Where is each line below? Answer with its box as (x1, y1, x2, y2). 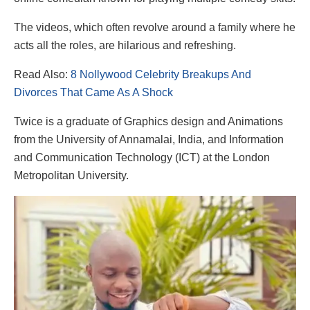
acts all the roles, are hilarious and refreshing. (14, 39, 236, 51)
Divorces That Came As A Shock (14, 86, 173, 98)
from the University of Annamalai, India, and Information (14, 133, 284, 145)
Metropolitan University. (14, 169, 129, 181)
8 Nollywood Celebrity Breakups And (71, 68, 251, 80)
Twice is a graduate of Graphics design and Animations (14, 115, 283, 127)
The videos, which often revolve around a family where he (14, 21, 295, 33)
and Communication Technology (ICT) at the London (14, 151, 270, 163)
